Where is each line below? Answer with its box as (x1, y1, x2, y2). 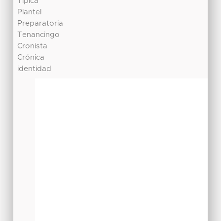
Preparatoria (17, 20, 64, 28)
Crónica (17, 54, 45, 62)
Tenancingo (17, 31, 60, 39)
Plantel (17, 8, 42, 16)
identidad (17, 65, 52, 73)
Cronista (17, 42, 48, 50)
